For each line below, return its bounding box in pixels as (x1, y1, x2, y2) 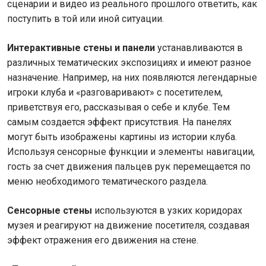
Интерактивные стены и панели (7, 42, 155, 53)
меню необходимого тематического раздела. (7, 176, 208, 187)
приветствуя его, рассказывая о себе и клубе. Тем (7, 102, 230, 113)
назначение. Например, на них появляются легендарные (7, 72, 257, 83)
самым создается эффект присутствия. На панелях (7, 116, 232, 128)
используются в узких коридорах (92, 205, 242, 216)
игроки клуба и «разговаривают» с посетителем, (7, 87, 223, 98)
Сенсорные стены (7, 205, 92, 216)
